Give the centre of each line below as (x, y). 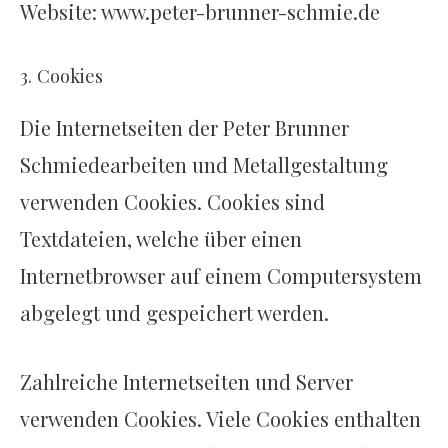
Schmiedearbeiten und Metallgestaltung (204, 165)
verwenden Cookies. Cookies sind (172, 202)
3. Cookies (61, 76)
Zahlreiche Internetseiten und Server (186, 382)
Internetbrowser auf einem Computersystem (221, 276)
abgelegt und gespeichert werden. (174, 313)
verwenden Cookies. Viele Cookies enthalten (220, 419)
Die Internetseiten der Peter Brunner (184, 128)
